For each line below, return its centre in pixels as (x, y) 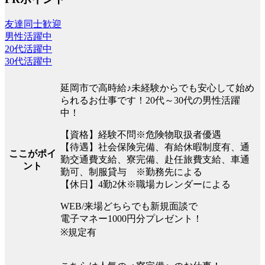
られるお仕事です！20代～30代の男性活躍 (150, 100)
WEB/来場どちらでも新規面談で (129, 206)
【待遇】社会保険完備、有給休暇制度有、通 (155, 147)
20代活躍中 (28, 49)
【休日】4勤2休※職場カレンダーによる (146, 184)
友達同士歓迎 (33, 24)
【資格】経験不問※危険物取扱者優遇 (141, 134)
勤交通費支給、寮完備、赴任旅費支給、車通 (155, 159)
